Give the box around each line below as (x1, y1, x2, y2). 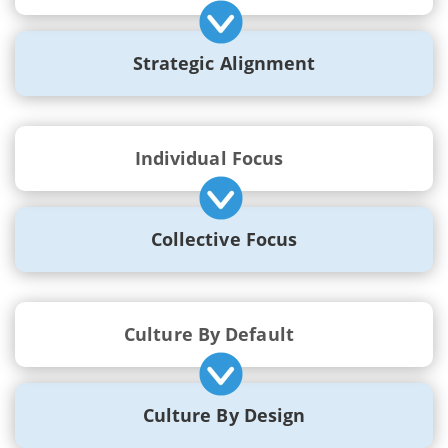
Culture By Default (124, 321, 294, 346)
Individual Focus (134, 145, 284, 170)
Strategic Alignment (132, 50, 316, 75)
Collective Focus (150, 226, 298, 251)
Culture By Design (142, 402, 306, 427)
